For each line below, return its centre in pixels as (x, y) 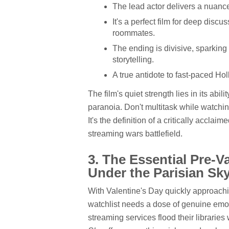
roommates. (134, 33)
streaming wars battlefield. (135, 133)
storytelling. (133, 60)
